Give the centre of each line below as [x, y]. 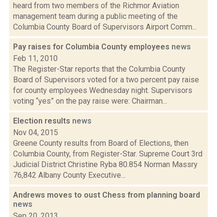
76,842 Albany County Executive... [69, 175]
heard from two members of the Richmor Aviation [96, 6]
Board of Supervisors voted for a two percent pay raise [106, 80]
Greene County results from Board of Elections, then [101, 143]
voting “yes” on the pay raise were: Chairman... [90, 101]
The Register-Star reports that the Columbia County [99, 69]
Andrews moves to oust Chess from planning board [107, 195]
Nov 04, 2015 [36, 132]
